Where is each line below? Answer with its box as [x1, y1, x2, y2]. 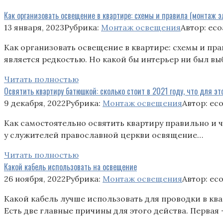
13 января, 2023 [4, 22, 64, 32]
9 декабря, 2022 [4, 98, 66, 108]
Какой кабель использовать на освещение [4, 160, 137, 173]
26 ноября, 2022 [4, 173, 66, 184]
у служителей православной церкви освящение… [4, 129, 203, 140]
